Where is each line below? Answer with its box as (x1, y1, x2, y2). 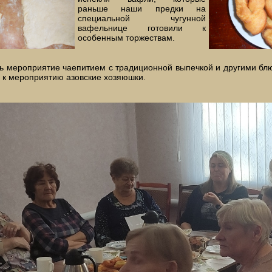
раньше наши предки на (78, 3, 206, 13)
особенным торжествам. (78, 32, 175, 42)
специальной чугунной (78, 13, 206, 23)
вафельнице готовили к (78, 22, 206, 33)
